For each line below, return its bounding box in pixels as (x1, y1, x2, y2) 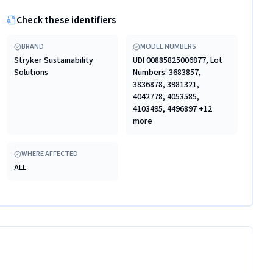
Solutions (13, 66, 48, 79)
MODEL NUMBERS (140, 41, 197, 52)
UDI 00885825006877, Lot (133, 54, 223, 66)
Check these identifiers (16, 13, 116, 27)
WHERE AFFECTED (21, 149, 78, 159)
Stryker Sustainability (13, 54, 93, 66)
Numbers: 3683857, (133, 66, 202, 79)
